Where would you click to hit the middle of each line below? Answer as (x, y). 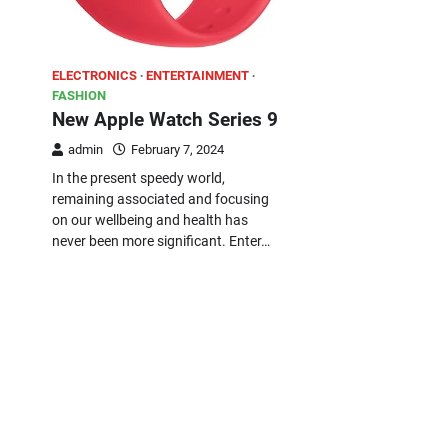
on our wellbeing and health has (150, 219)
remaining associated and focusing (160, 198)
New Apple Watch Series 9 (165, 119)
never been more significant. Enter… (161, 240)
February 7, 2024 (177, 149)
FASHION (79, 95)
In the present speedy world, (138, 177)
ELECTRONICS (94, 75)
